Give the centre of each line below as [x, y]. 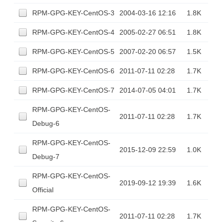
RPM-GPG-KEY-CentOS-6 [73, 71]
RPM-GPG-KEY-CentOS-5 [73, 51]
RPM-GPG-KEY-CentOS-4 [73, 32]
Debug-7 [46, 156]
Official [43, 190]
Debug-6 [46, 123]
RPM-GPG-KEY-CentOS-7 [73, 90]
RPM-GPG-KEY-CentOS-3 [73, 13]
